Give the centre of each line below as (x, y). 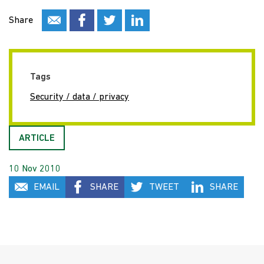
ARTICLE (37, 138)
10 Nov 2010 (35, 169)
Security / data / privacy (80, 97)
